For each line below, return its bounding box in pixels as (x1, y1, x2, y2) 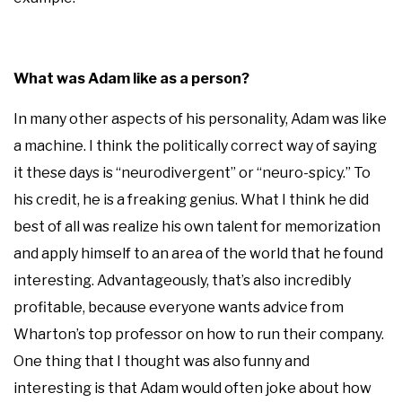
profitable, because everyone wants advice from (13, 298, 344, 316)
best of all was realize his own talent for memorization (13, 217, 380, 235)
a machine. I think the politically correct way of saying (13, 136, 377, 154)
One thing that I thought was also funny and (13, 352, 310, 370)
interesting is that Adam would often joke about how (13, 379, 371, 397)
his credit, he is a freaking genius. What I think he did (13, 190, 369, 208)
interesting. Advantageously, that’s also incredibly (13, 271, 351, 289)
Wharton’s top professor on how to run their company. (13, 325, 384, 343)
